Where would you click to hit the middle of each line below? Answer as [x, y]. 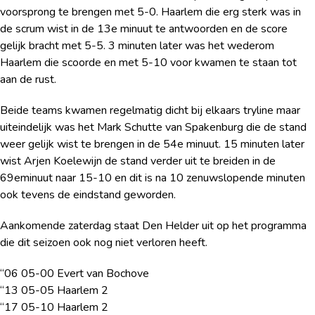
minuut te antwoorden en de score [202, 29]
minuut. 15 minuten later [244, 144]
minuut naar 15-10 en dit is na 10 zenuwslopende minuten [163, 178]
